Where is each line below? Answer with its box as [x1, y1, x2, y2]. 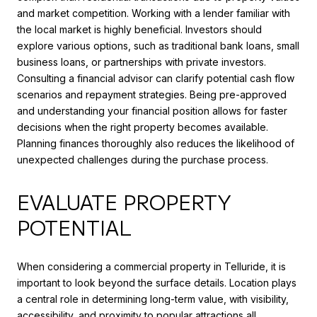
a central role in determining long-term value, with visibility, [17, 293, 289, 306]
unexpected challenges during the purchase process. [17, 153, 268, 166]
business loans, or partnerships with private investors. [17, 55, 266, 68]
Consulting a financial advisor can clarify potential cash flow [17, 71, 294, 84]
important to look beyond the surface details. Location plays [17, 277, 296, 289]
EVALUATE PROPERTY [17, 187, 231, 216]
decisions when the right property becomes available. [17, 120, 268, 133]
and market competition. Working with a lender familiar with [17, 6, 290, 19]
